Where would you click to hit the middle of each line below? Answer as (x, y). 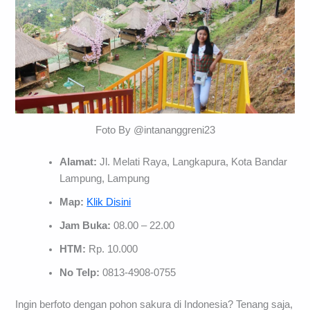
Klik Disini (109, 202)
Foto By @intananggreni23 (155, 130)
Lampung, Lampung (105, 178)
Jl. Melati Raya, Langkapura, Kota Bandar (194, 162)
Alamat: (80, 162)
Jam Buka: (87, 225)
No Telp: (80, 272)
